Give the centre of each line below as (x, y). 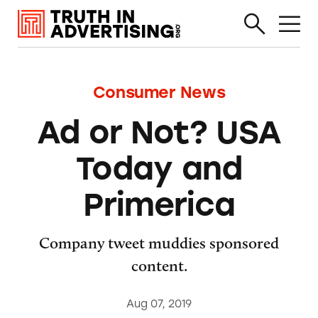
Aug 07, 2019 (159, 304)
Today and (159, 168)
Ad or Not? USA (159, 132)
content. (159, 265)
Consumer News (159, 92)
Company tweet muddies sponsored (159, 242)
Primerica (159, 204)
